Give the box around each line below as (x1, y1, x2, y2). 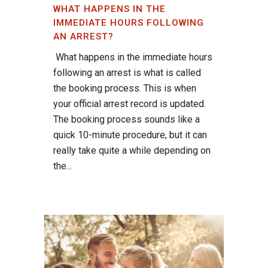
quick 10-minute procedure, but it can (53, 129, 207, 141)
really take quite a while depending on (53, 145, 211, 157)
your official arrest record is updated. (53, 98, 206, 110)
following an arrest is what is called (53, 67, 201, 79)
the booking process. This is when (53, 83, 196, 95)
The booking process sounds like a (53, 114, 200, 126)
